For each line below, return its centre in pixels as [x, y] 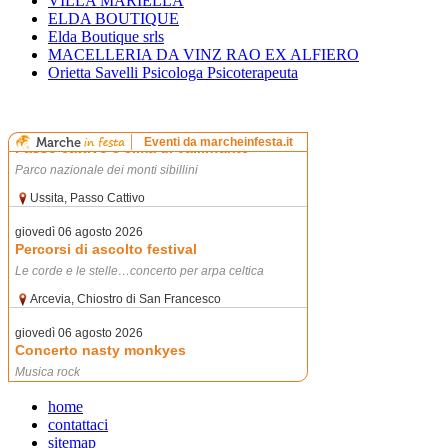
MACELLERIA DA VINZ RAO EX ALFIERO [203, 54]
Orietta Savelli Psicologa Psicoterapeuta [173, 72]
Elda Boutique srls [106, 36]
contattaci [78, 424]
